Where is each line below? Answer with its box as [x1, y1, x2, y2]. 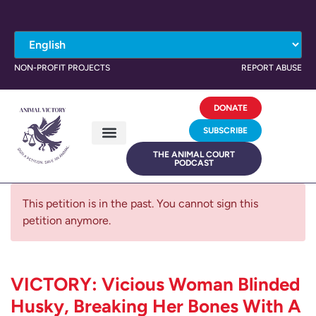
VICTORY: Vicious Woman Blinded [11, 273, 300, 296]
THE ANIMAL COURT [152, 150, 235, 159]
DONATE [213, 103, 248, 113]
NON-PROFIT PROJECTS [14, 63, 110, 73]
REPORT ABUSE [241, 63, 302, 73]
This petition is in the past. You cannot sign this [23, 197, 258, 210]
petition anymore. [23, 214, 111, 227]
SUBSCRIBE [202, 126, 248, 135]
